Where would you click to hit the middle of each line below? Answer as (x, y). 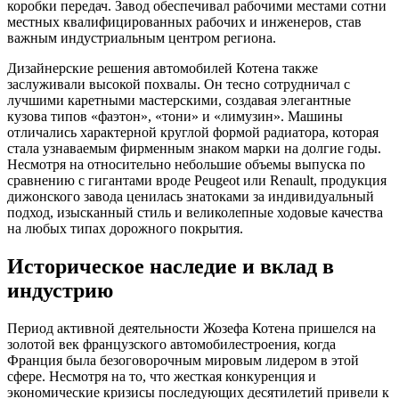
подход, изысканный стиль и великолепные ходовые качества (195, 212)
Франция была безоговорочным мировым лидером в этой (183, 360)
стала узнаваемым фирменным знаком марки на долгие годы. (194, 148)
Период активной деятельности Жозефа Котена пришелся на (191, 328)
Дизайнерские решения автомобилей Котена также (163, 68)
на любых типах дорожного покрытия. (125, 228)
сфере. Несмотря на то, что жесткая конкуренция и (162, 376)
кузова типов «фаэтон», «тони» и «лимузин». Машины (175, 116)
